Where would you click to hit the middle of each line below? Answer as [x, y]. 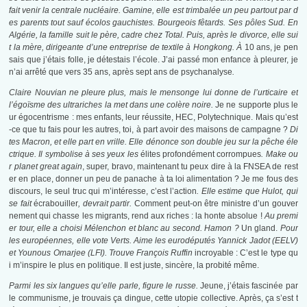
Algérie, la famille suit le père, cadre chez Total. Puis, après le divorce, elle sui [153, 35]
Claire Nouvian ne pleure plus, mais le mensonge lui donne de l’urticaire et [153, 93]
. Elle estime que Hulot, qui [247, 192]
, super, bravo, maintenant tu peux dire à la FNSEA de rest [190, 167]
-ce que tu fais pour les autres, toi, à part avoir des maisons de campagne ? [148, 130]
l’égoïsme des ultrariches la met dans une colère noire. [112, 105]
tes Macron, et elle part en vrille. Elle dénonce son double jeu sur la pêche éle [153, 142]
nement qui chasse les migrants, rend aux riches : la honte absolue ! [136, 216]
